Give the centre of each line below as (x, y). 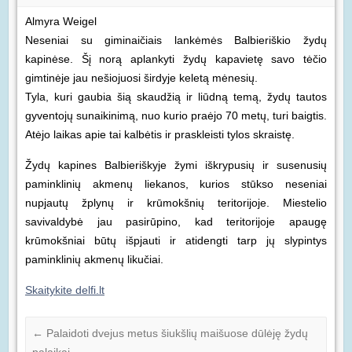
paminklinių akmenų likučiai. (94, 260)
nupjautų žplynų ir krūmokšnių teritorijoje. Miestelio (176, 203)
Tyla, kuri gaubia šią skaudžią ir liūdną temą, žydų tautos (176, 97)
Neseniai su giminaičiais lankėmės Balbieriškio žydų (176, 40)
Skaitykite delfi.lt (64, 290)
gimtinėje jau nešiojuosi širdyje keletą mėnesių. (141, 78)
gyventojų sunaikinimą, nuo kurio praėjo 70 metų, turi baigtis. (176, 116)
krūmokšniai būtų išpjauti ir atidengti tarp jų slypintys (176, 241)
